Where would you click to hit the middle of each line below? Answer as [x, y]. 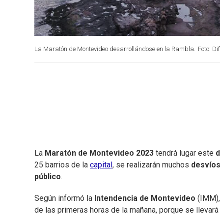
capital [101, 165]
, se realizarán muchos [152, 165]
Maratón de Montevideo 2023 [99, 153]
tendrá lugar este [184, 153]
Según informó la [64, 198]
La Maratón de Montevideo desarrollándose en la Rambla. [115, 49]
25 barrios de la [62, 165]
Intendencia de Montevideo [145, 198]
